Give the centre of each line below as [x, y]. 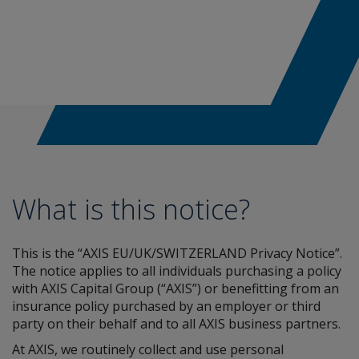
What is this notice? [131, 209]
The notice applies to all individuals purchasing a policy [177, 271]
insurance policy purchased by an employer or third [166, 306]
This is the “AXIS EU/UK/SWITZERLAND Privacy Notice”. [177, 253]
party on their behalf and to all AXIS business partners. [176, 324]
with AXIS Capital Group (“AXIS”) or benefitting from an [175, 288]
